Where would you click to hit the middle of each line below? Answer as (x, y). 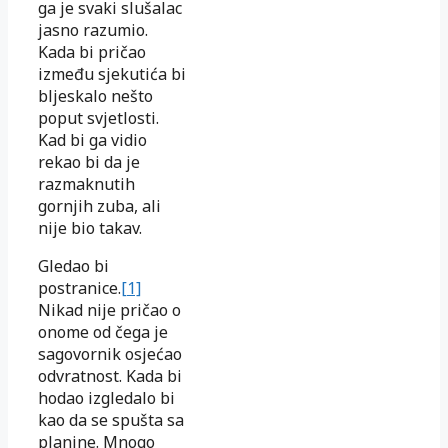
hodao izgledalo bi (106, 397)
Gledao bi (73, 265)
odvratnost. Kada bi (110, 375)
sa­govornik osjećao (110, 353)
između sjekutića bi (112, 73)
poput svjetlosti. (98, 117)
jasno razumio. (93, 29)
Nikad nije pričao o (109, 309)
